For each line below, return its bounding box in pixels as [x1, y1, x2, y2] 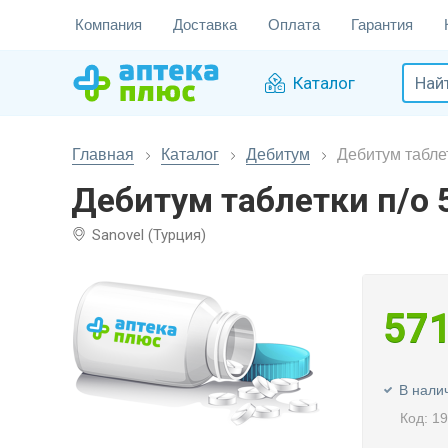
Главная [72, 146, 134, 163]
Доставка [173, 16, 237, 33]
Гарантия [351, 16, 413, 33]
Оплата [268, 16, 320, 33]
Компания [75, 16, 142, 33]
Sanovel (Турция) [92, 226, 206, 244]
